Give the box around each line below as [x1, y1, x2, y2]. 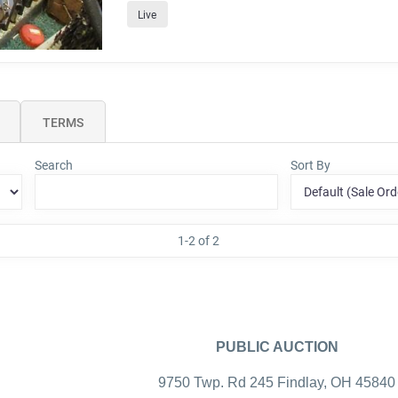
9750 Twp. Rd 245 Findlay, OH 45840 [158, 374, 395, 390]
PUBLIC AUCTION [215, 338, 338, 354]
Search [34, 158, 73, 173]
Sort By [291, 158, 331, 173]
